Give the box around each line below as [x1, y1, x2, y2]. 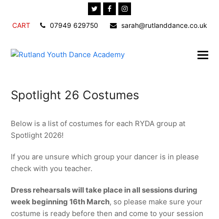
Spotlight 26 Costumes [11, 88, 140, 102]
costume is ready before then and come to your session [11, 209, 204, 218]
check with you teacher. [11, 164, 93, 173]
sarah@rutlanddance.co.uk [119, 22, 207, 29]
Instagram [127, 4, 159, 12]
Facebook [111, 4, 143, 12]
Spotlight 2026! [11, 131, 64, 140]
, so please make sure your [109, 197, 203, 206]
